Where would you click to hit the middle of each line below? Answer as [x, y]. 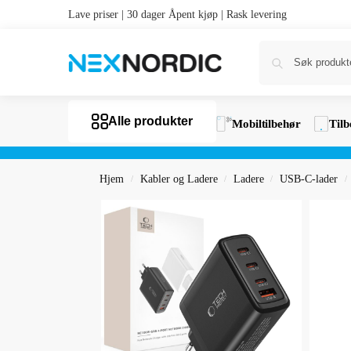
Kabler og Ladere [179, 179]
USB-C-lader [309, 179]
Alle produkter [150, 121]
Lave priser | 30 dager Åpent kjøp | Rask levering [177, 14]
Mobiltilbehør [266, 124]
